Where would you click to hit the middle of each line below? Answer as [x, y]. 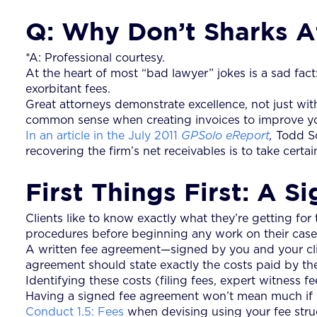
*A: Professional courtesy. [95, 58]
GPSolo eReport [225, 136]
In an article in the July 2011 [103, 136]
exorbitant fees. [68, 89]
